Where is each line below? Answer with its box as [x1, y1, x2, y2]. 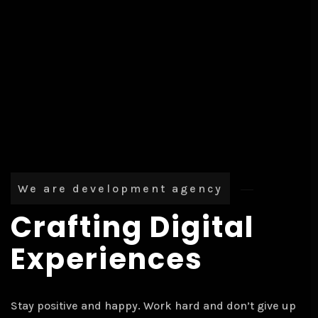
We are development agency [18, 182, 223, 195]
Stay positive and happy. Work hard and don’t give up [11, 299, 296, 312]
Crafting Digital [11, 207, 254, 247]
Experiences [11, 239, 203, 279]
